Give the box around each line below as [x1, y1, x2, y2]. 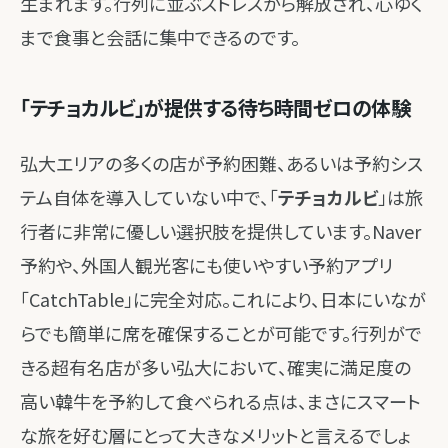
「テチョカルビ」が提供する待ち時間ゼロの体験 [20, 93, 410, 122]
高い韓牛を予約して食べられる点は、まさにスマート [20, 388, 421, 414]
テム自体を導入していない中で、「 [20, 184, 278, 210]
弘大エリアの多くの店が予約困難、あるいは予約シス [20, 150, 423, 176]
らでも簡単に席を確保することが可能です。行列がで [20, 320, 422, 346]
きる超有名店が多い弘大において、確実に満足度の [20, 354, 411, 380]
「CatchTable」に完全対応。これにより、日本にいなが [20, 286, 426, 312]
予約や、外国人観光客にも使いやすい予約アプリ [20, 252, 393, 278]
